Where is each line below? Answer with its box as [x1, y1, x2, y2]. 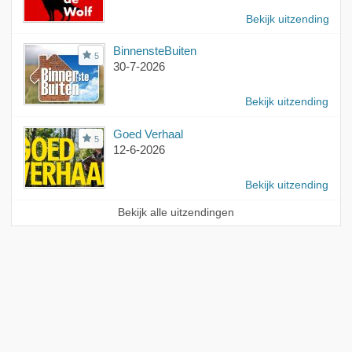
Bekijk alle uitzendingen [118, 207, 234, 219]
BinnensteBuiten [112, 44, 196, 58]
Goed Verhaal [112, 127, 183, 141]
